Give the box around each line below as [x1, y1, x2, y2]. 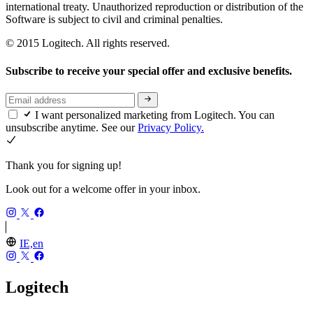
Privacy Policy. [138, 122, 204, 134]
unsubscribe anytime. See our [6, 122, 138, 134]
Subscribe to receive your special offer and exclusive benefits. [6, 64, 295, 77]
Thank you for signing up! [6, 159, 122, 172]
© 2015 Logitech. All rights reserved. [6, 37, 170, 50]
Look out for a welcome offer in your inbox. [6, 183, 201, 196]
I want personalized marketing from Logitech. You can [35, 109, 275, 122]
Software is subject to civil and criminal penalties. [6, 13, 223, 26]
